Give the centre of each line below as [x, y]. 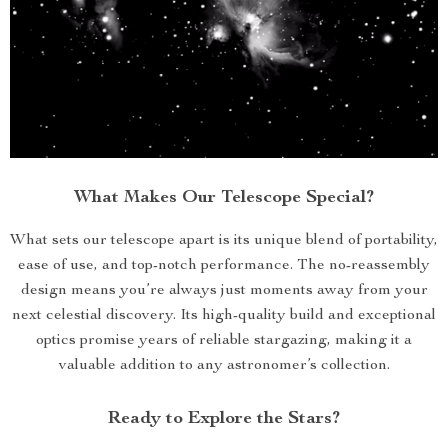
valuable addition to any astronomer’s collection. [224, 366]
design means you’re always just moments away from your [224, 291]
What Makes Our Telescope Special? [224, 198]
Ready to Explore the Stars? [224, 419]
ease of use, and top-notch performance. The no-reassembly [224, 266]
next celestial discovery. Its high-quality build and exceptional [224, 316]
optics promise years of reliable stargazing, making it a [224, 341]
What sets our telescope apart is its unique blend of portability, [224, 241]
